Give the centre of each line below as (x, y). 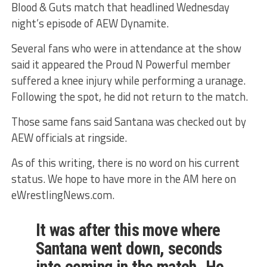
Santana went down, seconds (129, 249)
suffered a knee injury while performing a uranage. (128, 81)
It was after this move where (128, 230)
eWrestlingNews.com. (63, 195)
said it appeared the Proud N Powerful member (121, 65)
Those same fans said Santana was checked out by (128, 122)
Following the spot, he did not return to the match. (129, 97)
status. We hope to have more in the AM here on (123, 179)
